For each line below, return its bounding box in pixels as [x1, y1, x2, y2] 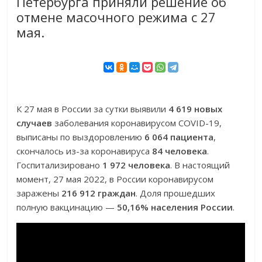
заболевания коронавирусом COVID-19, [52, 117, 222, 129]
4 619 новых [168, 103, 223, 115]
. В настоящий [170, 159, 230, 171]
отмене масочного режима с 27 [16, 8, 216, 26]
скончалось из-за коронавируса [16, 145, 153, 157]
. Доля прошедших [136, 187, 216, 199]
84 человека [152, 145, 208, 157]
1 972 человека [102, 159, 171, 171]
